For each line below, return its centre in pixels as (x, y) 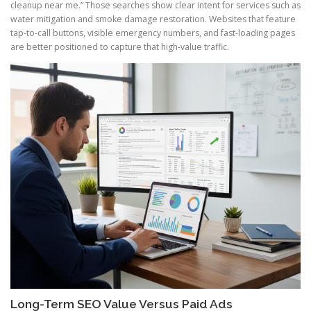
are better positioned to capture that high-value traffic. (120, 47)
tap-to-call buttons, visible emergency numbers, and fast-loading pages (153, 33)
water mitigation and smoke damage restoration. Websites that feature (153, 19)
